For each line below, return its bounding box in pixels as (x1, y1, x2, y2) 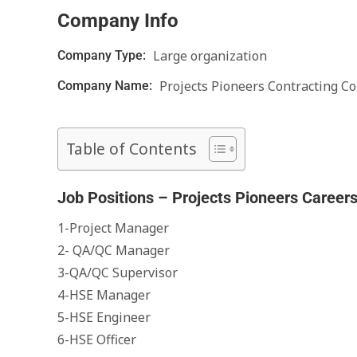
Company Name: (57, 78, 155, 93)
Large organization (153, 47, 267, 65)
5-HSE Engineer (57, 308, 151, 326)
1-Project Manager (57, 219, 169, 237)
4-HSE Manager (57, 286, 151, 304)
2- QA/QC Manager (57, 241, 170, 259)
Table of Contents (66, 138, 197, 160)
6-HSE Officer (57, 331, 136, 348)
